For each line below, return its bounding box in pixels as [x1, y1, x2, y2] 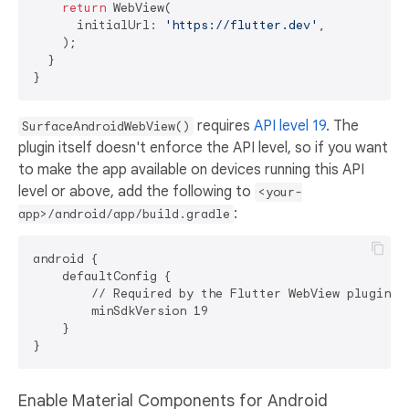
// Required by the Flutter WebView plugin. [33, 286, 398, 302]
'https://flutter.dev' [164, 17, 318, 34]
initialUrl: [33, 17, 164, 34]
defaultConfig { [33, 268, 172, 285]
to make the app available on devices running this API [18, 161, 364, 180]
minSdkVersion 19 [33, 303, 208, 320]
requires [194, 117, 254, 136]
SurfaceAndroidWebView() [22, 119, 190, 135]
